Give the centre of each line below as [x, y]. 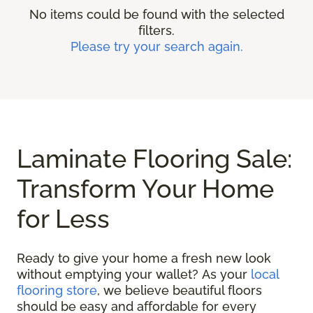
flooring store [57, 291]
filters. [156, 31]
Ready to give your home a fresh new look [144, 259]
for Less [63, 219]
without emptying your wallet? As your [134, 275]
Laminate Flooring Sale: [154, 159]
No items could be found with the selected [156, 15]
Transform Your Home [145, 189]
